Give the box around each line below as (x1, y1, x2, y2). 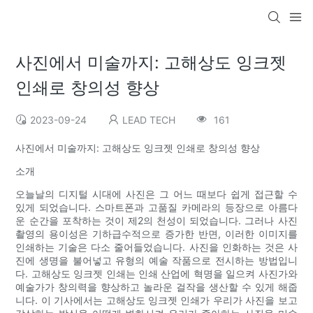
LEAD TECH (122, 114, 176, 126)
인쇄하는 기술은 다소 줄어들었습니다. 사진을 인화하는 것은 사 (15, 241, 298, 254)
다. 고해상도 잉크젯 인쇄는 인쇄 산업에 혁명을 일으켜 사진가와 (15, 268, 298, 280)
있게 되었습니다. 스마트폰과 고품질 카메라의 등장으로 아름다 (15, 201, 298, 214)
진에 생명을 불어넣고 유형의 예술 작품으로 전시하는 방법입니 (15, 254, 298, 267)
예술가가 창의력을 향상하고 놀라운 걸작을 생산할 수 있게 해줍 (15, 281, 298, 293)
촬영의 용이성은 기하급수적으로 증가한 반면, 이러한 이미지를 (15, 228, 298, 240)
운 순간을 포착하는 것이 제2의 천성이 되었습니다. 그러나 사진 (15, 214, 298, 227)
